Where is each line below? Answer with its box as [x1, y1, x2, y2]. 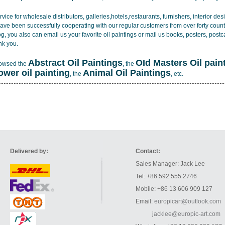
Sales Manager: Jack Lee [136, 160, 205, 167]
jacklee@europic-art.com [152, 210, 220, 217]
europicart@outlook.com [154, 198, 221, 205]
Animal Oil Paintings [83, 68, 171, 78]
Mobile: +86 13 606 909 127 [136, 185, 212, 192]
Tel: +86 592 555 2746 [136, 173, 197, 180]
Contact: [136, 148, 160, 155]
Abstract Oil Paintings [28, 58, 123, 68]
